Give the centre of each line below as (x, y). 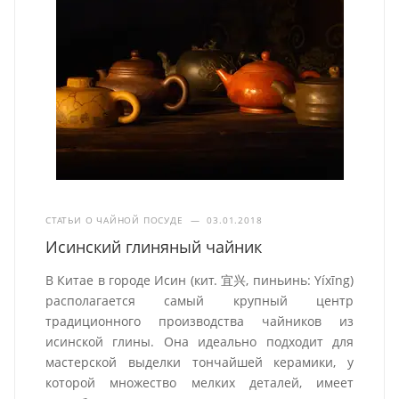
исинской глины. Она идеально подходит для (199, 342)
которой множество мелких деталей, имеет (199, 383)
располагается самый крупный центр (199, 301)
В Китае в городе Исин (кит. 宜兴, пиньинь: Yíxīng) (199, 281)
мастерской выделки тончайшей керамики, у (199, 362)
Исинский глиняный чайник (154, 247)
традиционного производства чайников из (199, 322)
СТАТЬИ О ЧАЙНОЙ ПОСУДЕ (114, 220)
